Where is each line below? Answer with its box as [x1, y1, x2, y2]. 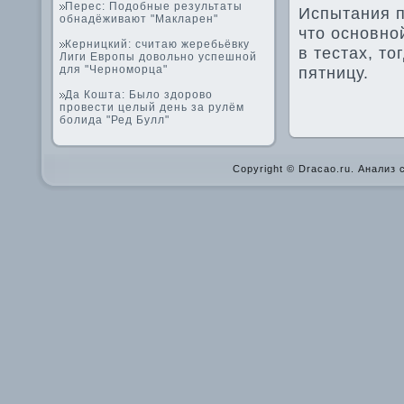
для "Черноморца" [60, 63, 168, 76]
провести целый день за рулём [60, 101, 244, 114]
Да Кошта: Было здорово [65, 88, 213, 101]
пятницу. [298, 63, 369, 82]
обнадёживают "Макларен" [60, 13, 218, 25]
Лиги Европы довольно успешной [60, 50, 257, 63]
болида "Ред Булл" [60, 114, 170, 126]
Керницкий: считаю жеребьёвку [65, 38, 250, 50]
